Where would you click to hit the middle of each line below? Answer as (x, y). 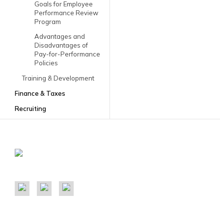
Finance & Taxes (40, 93)
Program (48, 22)
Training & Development (58, 78)
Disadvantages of (61, 45)
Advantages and (60, 36)
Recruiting (30, 109)
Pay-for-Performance (67, 54)
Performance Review (66, 13)
